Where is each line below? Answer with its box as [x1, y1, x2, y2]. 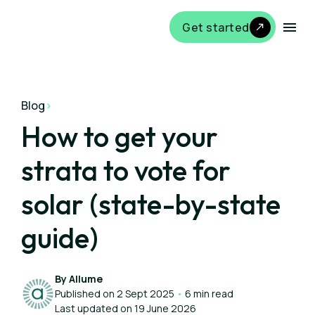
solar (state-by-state [21, 186, 281, 221]
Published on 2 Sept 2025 [55, 287, 176, 300]
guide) [21, 220, 98, 255]
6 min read [183, 287, 233, 300]
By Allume [55, 272, 103, 285]
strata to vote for [21, 153, 231, 188]
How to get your [21, 119, 218, 154]
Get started [182, 19, 250, 35]
